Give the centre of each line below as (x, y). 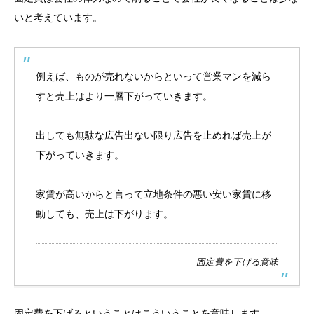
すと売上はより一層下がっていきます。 (124, 96)
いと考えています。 (58, 18)
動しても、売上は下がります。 (104, 214)
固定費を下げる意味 (237, 262)
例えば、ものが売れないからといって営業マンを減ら (153, 76)
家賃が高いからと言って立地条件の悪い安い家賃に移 (153, 194)
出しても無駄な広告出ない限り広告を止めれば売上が (153, 135)
